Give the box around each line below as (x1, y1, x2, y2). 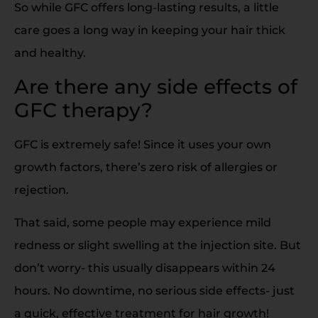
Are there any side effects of (14, 74, 297, 99)
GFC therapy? (14, 97, 153, 122)
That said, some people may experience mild (14, 216, 271, 230)
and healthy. (14, 46, 86, 60)
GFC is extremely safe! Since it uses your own (14, 137, 271, 151)
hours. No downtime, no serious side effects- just (14, 284, 295, 298)
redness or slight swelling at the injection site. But (14, 238, 301, 253)
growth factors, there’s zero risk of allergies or (14, 160, 278, 174)
